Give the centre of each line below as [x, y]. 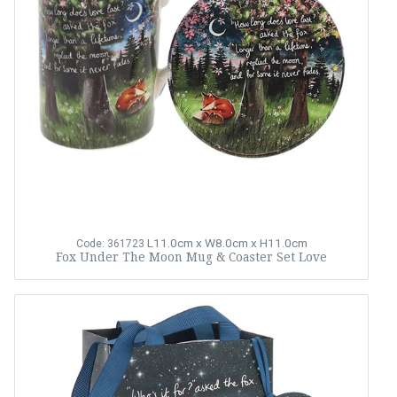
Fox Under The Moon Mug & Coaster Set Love [191, 257]
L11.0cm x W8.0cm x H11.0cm [227, 243]
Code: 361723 [110, 244]
